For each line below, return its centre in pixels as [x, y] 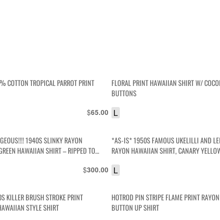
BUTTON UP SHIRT [136, 208]
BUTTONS [124, 93]
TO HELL [122, 161]
